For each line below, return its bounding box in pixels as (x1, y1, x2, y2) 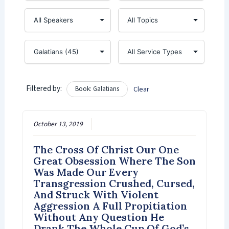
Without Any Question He (33, 211, 164, 224)
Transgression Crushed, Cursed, (33, 177, 195, 190)
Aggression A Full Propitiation (33, 199, 187, 213)
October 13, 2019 (33, 119, 83, 129)
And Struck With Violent (33, 188, 158, 201)
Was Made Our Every (33, 166, 139, 179)
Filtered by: (26, 83, 62, 94)
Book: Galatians (75, 84, 119, 94)
